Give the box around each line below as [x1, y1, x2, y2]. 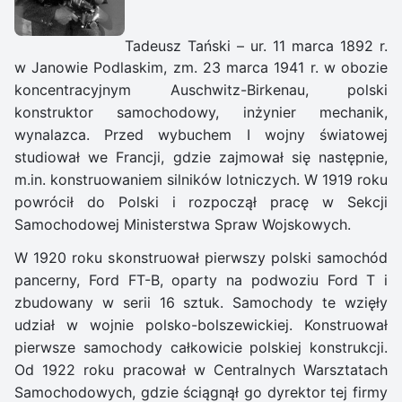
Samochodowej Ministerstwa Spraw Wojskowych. [14, 215, 351, 234]
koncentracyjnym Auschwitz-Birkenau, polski [14, 81, 388, 100]
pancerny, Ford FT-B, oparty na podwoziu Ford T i [14, 271, 388, 290]
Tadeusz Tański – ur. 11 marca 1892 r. [125, 36, 388, 55]
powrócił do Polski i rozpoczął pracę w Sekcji [14, 193, 388, 212]
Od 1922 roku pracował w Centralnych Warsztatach [14, 361, 388, 380]
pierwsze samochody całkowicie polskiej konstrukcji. [14, 338, 388, 357]
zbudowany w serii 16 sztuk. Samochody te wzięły [14, 293, 388, 312]
